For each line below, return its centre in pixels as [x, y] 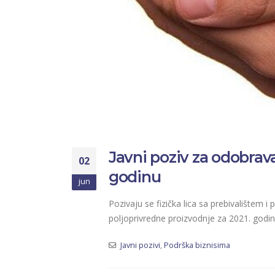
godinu [135, 177]
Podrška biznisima [197, 246]
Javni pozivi [140, 246]
